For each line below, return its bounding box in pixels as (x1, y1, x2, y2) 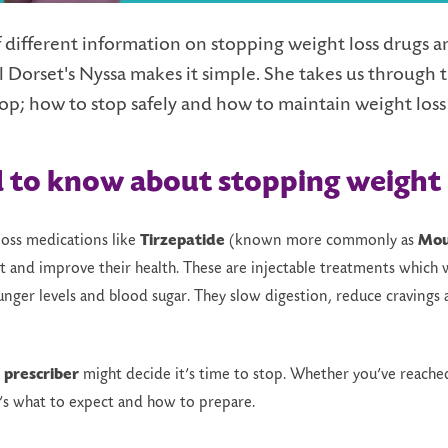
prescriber (4, 367, 79, 384)
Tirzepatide (140, 233, 225, 250)
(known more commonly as (225, 233, 418, 250)
